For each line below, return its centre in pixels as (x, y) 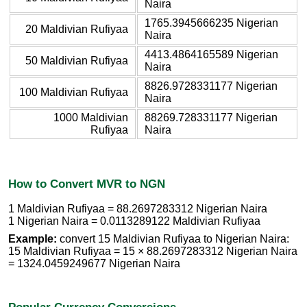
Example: (33, 239)
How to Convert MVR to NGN (87, 183)
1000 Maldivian (91, 117)
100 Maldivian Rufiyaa (74, 92)
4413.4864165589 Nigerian (211, 54)
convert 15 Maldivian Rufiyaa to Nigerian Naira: (173, 239)
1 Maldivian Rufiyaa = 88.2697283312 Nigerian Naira (138, 209)
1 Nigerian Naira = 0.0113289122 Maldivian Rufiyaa (134, 221)
